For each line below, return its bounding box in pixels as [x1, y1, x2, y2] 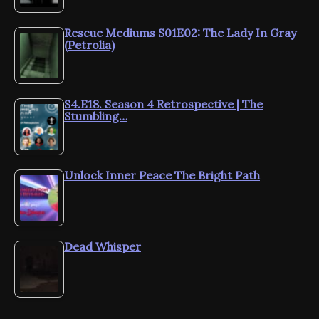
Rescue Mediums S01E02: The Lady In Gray [64, 25, 296, 40]
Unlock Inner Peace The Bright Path [64, 167, 260, 182]
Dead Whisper [64, 239, 141, 253]
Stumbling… [64, 108, 127, 123]
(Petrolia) [64, 37, 115, 52]
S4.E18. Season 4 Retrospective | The [64, 96, 263, 111]
